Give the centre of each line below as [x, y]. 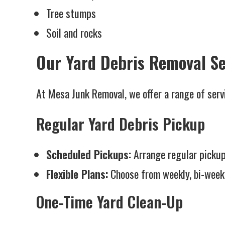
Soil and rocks [74, 33]
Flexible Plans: [77, 174]
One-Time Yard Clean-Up [109, 202]
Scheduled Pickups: [89, 154]
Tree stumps [71, 13]
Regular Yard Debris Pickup [121, 124]
